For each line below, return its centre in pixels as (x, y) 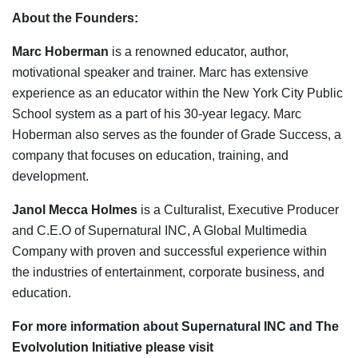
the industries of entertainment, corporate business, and (168, 272)
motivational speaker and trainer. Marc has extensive (160, 73)
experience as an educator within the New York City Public (177, 93)
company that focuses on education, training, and (150, 156)
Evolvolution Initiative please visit (113, 348)
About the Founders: (75, 18)
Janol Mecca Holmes (75, 210)
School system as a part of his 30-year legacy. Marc (157, 114)
